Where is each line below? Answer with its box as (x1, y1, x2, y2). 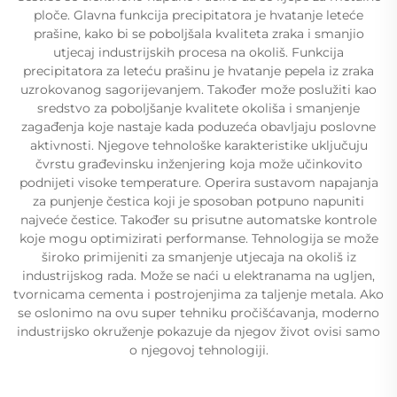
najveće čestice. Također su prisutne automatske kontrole (20, 212, 377, 228)
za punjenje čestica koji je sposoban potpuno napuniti (33, 193, 364, 209)
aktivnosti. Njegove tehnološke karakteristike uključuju (29, 137, 368, 153)
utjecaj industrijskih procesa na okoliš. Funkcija (53, 44, 344, 60)
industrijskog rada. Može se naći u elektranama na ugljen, (22, 268, 375, 284)
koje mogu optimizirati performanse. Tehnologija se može (19, 230, 378, 246)
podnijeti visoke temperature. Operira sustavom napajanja (19, 175, 378, 191)
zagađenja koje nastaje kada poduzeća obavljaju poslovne (21, 119, 376, 135)
